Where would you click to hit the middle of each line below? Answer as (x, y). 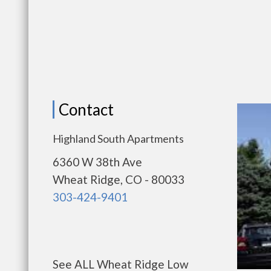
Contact (86, 109)
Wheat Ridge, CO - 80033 (119, 179)
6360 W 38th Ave (97, 162)
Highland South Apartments (118, 139)
